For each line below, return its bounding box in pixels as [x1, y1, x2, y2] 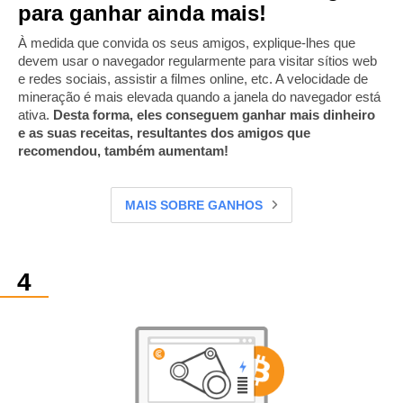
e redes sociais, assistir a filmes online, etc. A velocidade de [18, 71, 368, 87]
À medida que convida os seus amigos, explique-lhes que [18, 35, 355, 51]
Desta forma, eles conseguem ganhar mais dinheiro [53, 107, 375, 123]
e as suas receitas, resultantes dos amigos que [18, 125, 310, 141]
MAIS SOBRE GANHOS [125, 198, 263, 213]
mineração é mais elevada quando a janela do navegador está [18, 89, 381, 105]
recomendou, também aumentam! [18, 143, 228, 159]
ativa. [18, 107, 53, 123]
